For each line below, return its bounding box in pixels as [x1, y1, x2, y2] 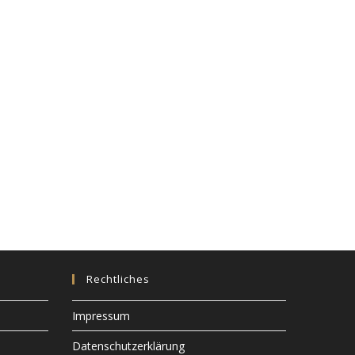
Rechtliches [86, 271, 150, 286]
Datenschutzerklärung [72, 338, 185, 353]
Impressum [72, 307, 130, 323]
